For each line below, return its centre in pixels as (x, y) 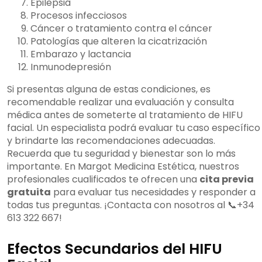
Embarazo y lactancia (81, 54)
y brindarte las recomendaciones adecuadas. (111, 141)
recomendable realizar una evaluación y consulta (120, 102)
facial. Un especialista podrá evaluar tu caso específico (134, 128)
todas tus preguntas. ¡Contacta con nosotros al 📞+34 (131, 205)
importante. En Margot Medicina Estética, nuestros (123, 167)
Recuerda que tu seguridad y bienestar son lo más (121, 154)
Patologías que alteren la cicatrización (119, 42)
